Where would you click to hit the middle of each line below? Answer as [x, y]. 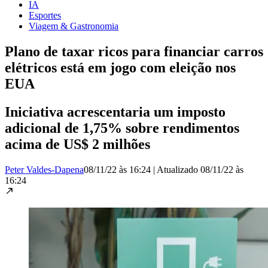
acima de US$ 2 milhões [77, 144]
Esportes [45, 15]
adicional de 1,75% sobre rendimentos [122, 128]
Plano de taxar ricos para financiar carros [134, 51]
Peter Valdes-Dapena [44, 169]
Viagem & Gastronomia [74, 26]
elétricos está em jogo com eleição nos [120, 67]
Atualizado [179, 169]
